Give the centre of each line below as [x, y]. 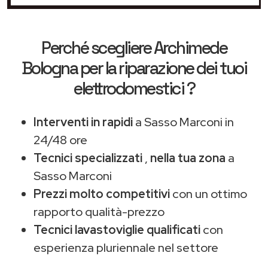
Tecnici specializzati [88, 158]
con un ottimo [208, 194]
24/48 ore [60, 140]
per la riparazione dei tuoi [162, 68]
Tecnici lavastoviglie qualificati [117, 229]
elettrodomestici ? [134, 88]
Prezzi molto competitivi [102, 194]
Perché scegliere [98, 48]
